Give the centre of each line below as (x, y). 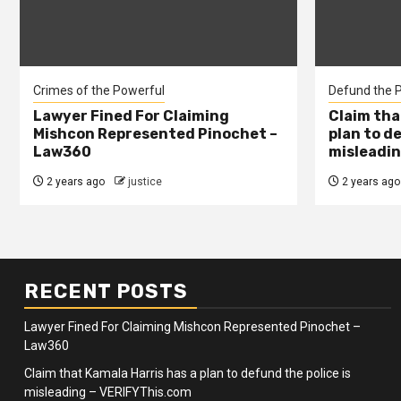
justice (145, 182)
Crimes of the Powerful (99, 90)
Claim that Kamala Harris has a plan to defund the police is (188, 373)
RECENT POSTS (106, 291)
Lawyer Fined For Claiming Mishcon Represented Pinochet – (192, 327)
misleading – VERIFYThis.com (108, 392)
